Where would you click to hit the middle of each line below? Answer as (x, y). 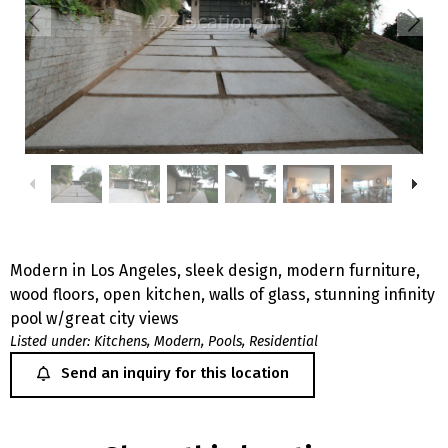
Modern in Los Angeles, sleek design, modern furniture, (215, 270)
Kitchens (120, 341)
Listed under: (50, 341)
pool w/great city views (94, 318)
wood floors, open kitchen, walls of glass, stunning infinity (222, 294)
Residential (283, 341)
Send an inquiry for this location (175, 372)
